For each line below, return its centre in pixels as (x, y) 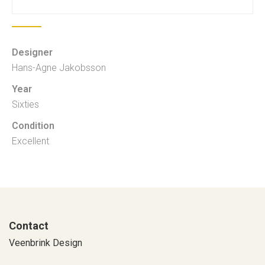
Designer (32, 52)
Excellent (30, 141)
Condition (33, 125)
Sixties (25, 104)
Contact (29, 225)
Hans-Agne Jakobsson (59, 67)
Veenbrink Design (46, 243)
